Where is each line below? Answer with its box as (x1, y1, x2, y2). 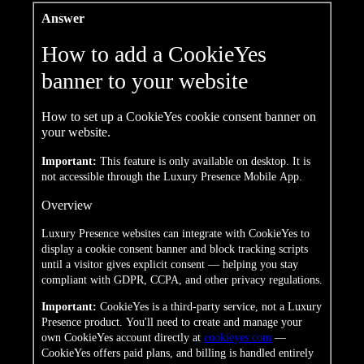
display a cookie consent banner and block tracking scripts (41, 242, 308, 255)
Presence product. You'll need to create (41, 315, 223, 328)
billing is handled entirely (196, 346, 314, 359)
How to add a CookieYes (41, 41, 266, 67)
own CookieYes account (41, 331, 154, 344)
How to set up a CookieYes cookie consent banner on (41, 110, 316, 124)
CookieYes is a (97, 300, 171, 313)
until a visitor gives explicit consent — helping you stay (41, 258, 298, 271)
